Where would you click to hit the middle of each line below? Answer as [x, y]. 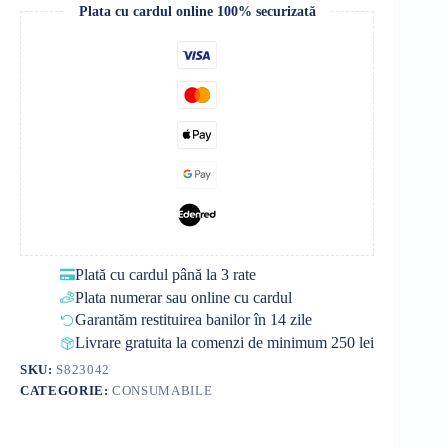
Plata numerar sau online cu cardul [183, 297]
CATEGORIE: [66, 391]
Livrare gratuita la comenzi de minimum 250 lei [224, 343]
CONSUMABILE [162, 391]
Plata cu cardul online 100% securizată [197, 11]
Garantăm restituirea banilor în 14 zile [193, 320]
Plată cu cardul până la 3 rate [165, 274]
